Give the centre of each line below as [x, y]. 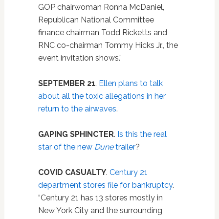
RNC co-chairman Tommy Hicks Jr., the [108, 45]
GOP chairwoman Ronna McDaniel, [101, 7]
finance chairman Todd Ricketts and [102, 32]
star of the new [66, 147]
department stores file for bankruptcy [105, 185]
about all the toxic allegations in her [102, 96]
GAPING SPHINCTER [76, 134]
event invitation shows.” [80, 58]
